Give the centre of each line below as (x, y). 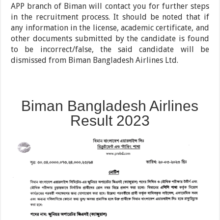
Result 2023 (110, 120)
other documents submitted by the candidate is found (110, 38)
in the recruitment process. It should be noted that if (110, 17)
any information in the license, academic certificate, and (110, 27)
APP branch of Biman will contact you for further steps (110, 6)
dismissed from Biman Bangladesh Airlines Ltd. (95, 60)
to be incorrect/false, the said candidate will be (110, 49)
